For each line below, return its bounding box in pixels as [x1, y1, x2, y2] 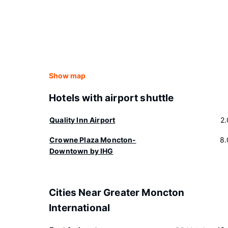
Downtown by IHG [49, 147, 113, 155]
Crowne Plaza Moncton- [49, 135, 136, 144]
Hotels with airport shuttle [49, 92, 174, 104]
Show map [49, 71, 85, 80]
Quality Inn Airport [49, 116, 116, 124]
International [49, 202, 110, 214]
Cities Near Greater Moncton [49, 187, 185, 198]
